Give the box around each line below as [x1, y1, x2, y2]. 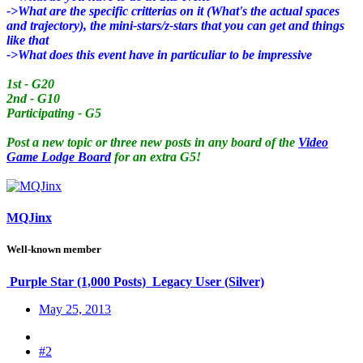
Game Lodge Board [6, 149, 111, 164]
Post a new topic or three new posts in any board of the [6, 135, 298, 149]
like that [6, 32, 49, 47]
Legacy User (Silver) [152, 274, 264, 288]
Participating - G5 [6, 105, 101, 120]
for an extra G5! [111, 149, 201, 164]
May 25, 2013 [39, 301, 111, 316]
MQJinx [6, 211, 52, 225]
